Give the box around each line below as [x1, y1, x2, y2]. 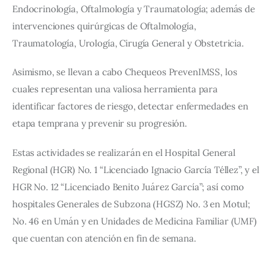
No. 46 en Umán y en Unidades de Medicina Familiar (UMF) [12, 215, 259, 227]
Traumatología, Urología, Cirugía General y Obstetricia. [12, 37, 244, 49]
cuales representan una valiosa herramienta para [12, 83, 220, 95]
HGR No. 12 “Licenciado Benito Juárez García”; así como [12, 180, 246, 193]
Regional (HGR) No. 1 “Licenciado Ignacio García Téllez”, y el [12, 163, 262, 176]
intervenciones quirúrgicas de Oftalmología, [12, 20, 199, 32]
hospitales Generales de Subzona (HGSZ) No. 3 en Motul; [12, 198, 253, 210]
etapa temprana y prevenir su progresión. [12, 117, 188, 130]
